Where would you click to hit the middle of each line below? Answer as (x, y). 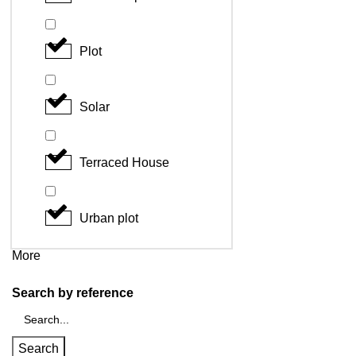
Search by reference (73, 292)
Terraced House (124, 162)
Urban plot (109, 218)
